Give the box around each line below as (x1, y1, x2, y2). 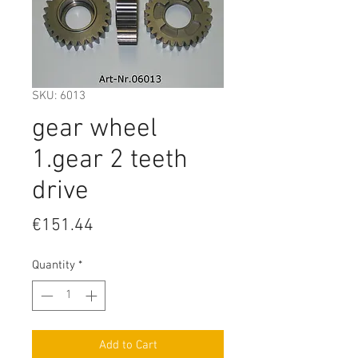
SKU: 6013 (32, 88, 86, 103)
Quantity (32, 257, 75, 272)
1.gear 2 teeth (32, 144, 188, 177)
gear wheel (32, 113, 157, 145)
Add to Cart (98, 338, 157, 353)
